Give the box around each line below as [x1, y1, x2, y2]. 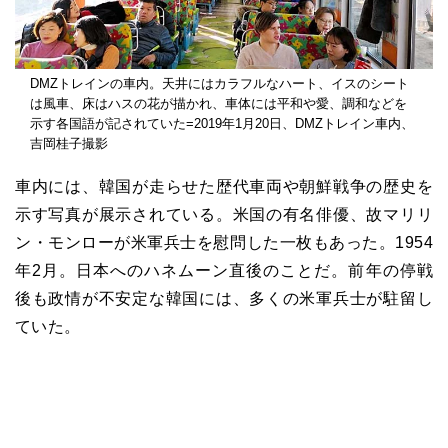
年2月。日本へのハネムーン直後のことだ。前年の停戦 [15, 261, 433, 279]
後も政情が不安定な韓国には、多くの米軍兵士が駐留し [15, 289, 433, 307]
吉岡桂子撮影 [30, 135, 108, 151]
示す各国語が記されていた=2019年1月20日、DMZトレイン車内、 [30, 115, 414, 131]
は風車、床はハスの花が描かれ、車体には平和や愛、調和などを [30, 95, 407, 111]
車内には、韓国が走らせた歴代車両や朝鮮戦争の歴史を [15, 177, 433, 195]
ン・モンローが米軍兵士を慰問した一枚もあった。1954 [15, 233, 433, 251]
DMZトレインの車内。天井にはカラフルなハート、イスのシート [30, 75, 409, 91]
